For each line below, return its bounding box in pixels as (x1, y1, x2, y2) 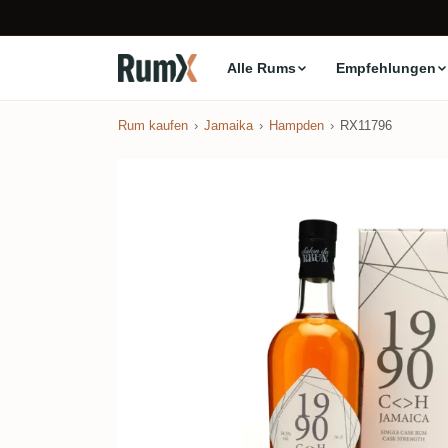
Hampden (269, 118, 324, 133)
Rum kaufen (118, 118, 188, 133)
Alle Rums (226, 59, 296, 76)
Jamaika (204, 118, 253, 133)
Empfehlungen (335, 59, 436, 76)
